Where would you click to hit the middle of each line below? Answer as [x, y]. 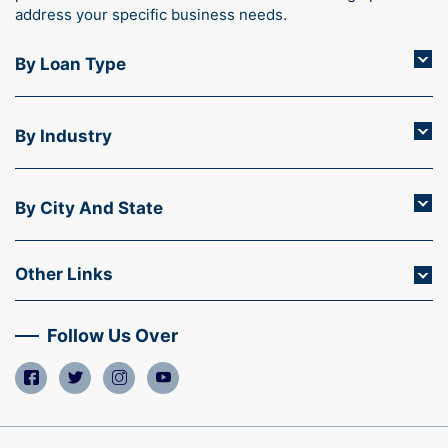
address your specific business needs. [151, 14]
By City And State [89, 207]
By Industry [63, 135]
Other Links [64, 273]
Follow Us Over [112, 335]
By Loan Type [70, 63]
